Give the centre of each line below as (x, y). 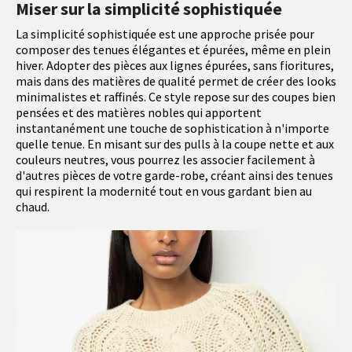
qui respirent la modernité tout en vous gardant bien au (164, 191)
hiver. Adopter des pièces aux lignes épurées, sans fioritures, (175, 66)
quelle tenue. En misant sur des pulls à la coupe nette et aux (175, 144)
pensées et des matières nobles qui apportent (139, 113)
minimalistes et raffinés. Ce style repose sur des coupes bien (176, 97)
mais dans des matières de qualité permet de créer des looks (176, 81)
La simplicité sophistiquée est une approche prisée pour (165, 34)
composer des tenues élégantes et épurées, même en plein (173, 50)
